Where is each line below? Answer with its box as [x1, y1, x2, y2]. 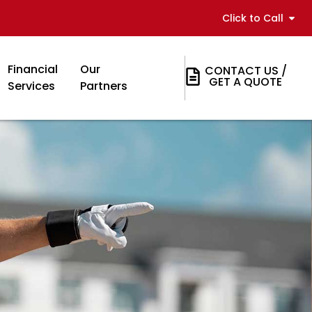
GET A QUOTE [209, 74, 283, 90]
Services [7, 78, 55, 94]
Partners [79, 78, 127, 94]
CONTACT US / [204, 63, 287, 79]
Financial [7, 61, 58, 77]
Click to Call [222, 10, 283, 25]
